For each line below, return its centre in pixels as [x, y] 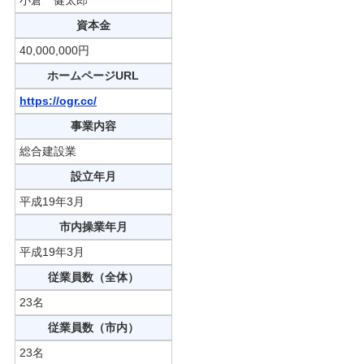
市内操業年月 [93, 226]
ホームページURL [93, 75]
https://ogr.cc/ [58, 100]
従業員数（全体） [93, 277]
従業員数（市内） [93, 327]
